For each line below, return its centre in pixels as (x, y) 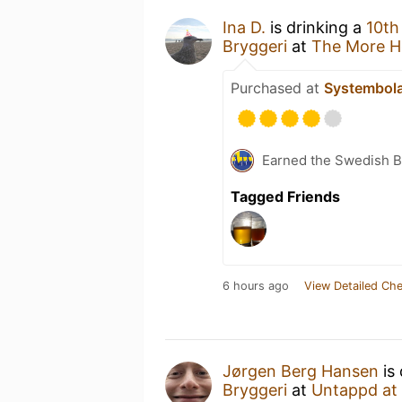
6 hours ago (256, 285)
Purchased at (277, 87)
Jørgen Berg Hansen (301, 371)
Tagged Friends (285, 196)
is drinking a (316, 27)
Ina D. (244, 27)
